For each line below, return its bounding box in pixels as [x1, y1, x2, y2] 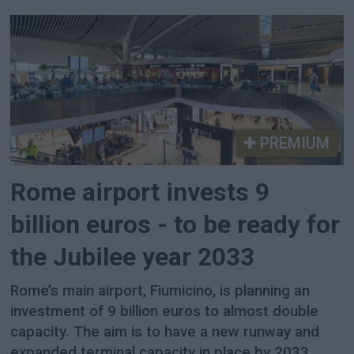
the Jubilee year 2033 [10, 243, 255, 273]
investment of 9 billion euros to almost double [10, 302, 319, 320]
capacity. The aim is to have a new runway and [10, 322, 320, 341]
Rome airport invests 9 [10, 178, 270, 208]
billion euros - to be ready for [10, 210, 341, 240]
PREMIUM [255, 133, 330, 153]
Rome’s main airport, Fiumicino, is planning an [10, 281, 311, 299]
